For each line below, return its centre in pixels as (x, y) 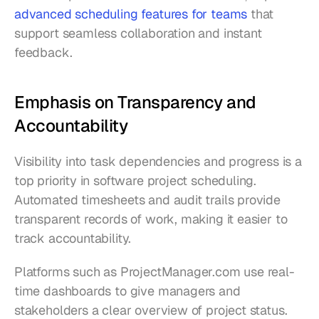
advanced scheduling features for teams (131, 14)
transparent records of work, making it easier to (151, 219)
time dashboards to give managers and (127, 291)
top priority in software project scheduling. (136, 180)
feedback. (43, 52)
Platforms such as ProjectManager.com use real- (155, 271)
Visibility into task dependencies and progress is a (158, 161)
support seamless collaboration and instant (138, 33)
